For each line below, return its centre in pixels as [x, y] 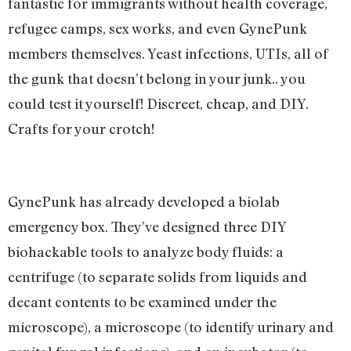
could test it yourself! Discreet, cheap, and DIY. [158, 103]
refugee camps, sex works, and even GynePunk [157, 28]
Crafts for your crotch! [81, 128]
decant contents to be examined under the [142, 301]
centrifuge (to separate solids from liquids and [157, 276]
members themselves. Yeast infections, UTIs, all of [168, 53]
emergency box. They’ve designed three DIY [147, 226]
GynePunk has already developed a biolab [144, 201]
